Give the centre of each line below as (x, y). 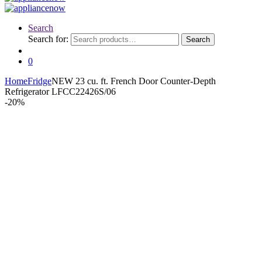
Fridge (39, 81)
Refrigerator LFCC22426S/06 (60, 92)
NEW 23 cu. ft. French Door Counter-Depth (134, 81)
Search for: (48, 39)
